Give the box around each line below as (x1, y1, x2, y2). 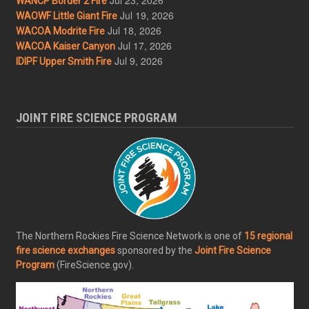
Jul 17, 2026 (117, 38, 172, 52)
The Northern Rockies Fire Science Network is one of (15, 230, 244, 242)
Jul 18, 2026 (107, 23, 161, 37)
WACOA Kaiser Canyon (15, 40, 115, 52)
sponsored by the (114, 245, 195, 257)
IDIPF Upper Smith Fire (15, 55, 112, 67)
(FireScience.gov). (54, 259, 134, 271)
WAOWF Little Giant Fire (15, 10, 117, 21)
